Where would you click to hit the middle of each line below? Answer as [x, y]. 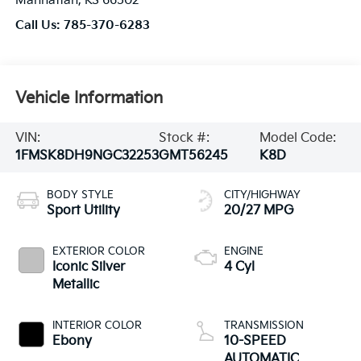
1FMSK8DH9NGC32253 [87, 156]
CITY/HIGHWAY [262, 195]
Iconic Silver [88, 267]
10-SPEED [255, 341]
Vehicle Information [89, 99]
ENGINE [244, 251]
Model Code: [297, 138]
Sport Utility [83, 210]
